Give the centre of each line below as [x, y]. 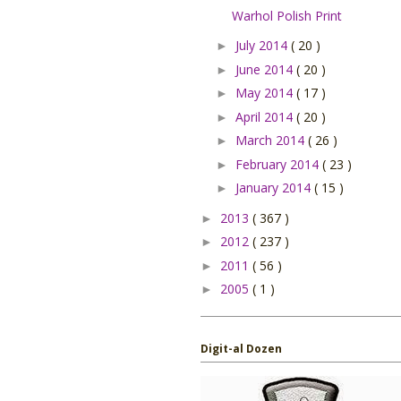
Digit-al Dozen [241, 349]
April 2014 [265, 116]
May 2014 [265, 93]
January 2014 [274, 188]
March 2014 [271, 141]
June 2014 [265, 69]
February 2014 [278, 164]
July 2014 [263, 46]
